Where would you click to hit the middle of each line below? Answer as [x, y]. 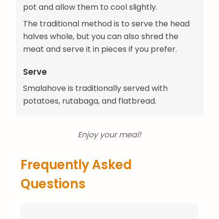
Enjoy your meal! [109, 135]
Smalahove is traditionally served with [95, 88]
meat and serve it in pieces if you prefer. [100, 49]
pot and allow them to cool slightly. [90, 7]
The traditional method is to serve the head [106, 24]
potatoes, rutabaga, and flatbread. [90, 101]
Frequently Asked [76, 165]
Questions [53, 184]
